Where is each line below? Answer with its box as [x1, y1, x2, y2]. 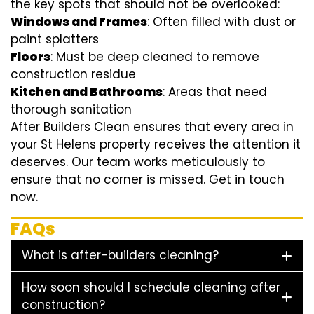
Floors [11, 48, 50, 66]
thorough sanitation [11, 101, 132, 118]
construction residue [11, 66, 136, 83]
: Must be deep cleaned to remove [50, 48, 259, 66]
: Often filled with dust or [147, 13, 296, 31]
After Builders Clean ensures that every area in [11, 118, 294, 136]
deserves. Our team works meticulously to [11, 153, 265, 171]
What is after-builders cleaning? [22, 247, 219, 264]
